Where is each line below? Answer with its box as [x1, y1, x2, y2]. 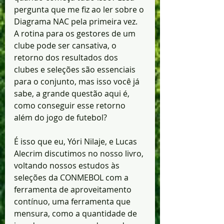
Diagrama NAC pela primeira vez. [14, 16, 139, 27]
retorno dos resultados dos [14, 52, 120, 63]
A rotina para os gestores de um [14, 28, 137, 39]
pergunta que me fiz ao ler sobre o [14, 4, 146, 15]
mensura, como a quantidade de [14, 208, 139, 219]
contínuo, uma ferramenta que [14, 196, 132, 207]
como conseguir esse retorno [14, 100, 127, 111]
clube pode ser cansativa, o [14, 40, 118, 51]
